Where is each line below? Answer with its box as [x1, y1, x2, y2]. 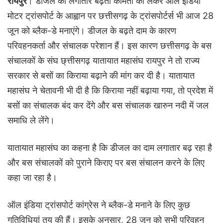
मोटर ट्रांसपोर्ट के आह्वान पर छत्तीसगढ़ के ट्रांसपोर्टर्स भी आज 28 [7, 10, 214, 21]
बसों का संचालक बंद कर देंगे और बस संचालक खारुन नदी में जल [7, 100, 209, 111]
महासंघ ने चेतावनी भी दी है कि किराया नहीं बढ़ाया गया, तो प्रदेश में [7, 85, 213, 96]
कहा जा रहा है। [7, 172, 57, 183]
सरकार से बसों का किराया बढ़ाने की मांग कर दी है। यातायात [7, 70, 195, 81]
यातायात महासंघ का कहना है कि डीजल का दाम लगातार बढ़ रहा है [7, 142, 212, 153]
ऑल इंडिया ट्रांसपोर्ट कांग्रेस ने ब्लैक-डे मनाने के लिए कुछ [7, 199, 190, 210]
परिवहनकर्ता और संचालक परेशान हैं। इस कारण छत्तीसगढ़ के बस [7, 40, 212, 51]
